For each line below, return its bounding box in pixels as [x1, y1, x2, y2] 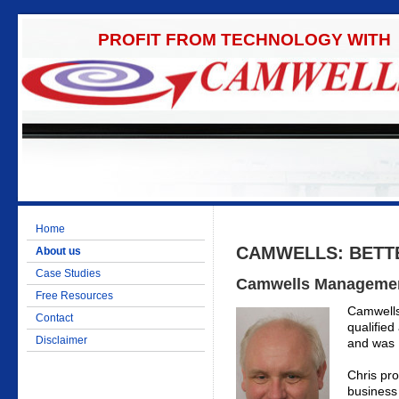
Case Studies [36, 267, 101, 280]
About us [36, 245, 81, 257]
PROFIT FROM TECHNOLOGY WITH [97, 30, 391, 50]
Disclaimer [36, 334, 87, 346]
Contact [36, 312, 73, 324]
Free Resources [36, 289, 113, 302]
